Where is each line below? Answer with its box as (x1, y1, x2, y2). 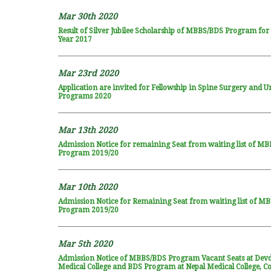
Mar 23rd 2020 (57, 68, 119, 78)
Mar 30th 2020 (57, 11, 117, 21)
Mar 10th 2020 (57, 182, 117, 192)
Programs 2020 (57, 92, 111, 100)
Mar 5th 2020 (57, 239, 113, 249)
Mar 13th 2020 (57, 125, 117, 135)
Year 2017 (57, 35, 92, 44)
